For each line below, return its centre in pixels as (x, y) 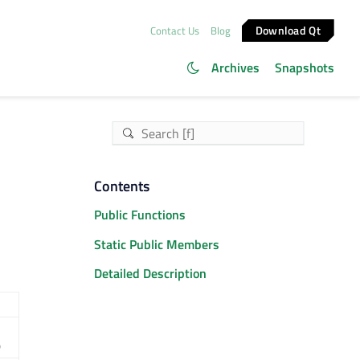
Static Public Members (156, 244)
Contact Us (174, 30)
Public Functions (139, 215)
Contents (121, 186)
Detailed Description (150, 274)
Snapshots (305, 67)
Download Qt (288, 30)
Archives (235, 67)
